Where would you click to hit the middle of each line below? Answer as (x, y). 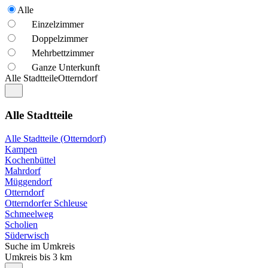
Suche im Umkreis (40, 246)
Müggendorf (28, 181)
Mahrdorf (23, 170)
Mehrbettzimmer (63, 53)
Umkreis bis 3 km (38, 257)
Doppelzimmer (60, 39)
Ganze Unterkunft (66, 68)
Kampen (21, 149)
